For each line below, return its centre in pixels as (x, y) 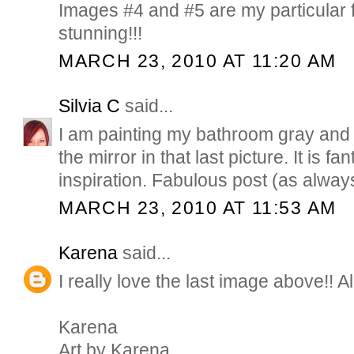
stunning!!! (101, 33)
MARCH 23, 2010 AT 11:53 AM (198, 207)
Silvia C (90, 105)
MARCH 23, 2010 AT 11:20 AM (198, 61)
